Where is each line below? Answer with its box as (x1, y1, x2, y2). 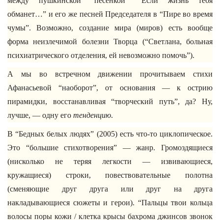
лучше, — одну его (7, 111, 73, 119)
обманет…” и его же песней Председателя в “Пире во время (7, 10, 213, 18)
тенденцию (73, 111, 111, 119)
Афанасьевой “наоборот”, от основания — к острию (7, 83, 213, 92)
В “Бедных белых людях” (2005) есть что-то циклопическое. (7, 130, 213, 138)
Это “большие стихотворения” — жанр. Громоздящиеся (7, 143, 213, 152)
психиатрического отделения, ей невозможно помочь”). (7, 51, 194, 59)
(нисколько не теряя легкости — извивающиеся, (7, 157, 213, 165)
